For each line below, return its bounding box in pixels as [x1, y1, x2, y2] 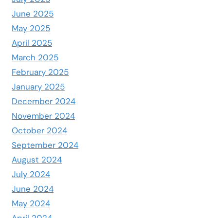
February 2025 [12, 67, 69, 78]
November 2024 [12, 110, 75, 122]
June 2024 [12, 183, 54, 195]
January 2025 [12, 81, 65, 92]
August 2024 [12, 154, 62, 165]
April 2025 [12, 37, 52, 49]
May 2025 [12, 23, 50, 34]
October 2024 [12, 125, 67, 136]
